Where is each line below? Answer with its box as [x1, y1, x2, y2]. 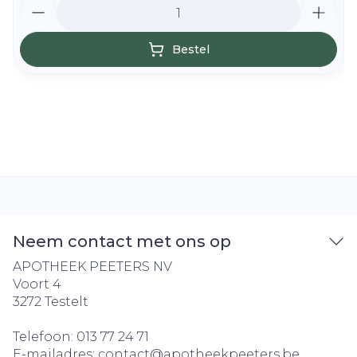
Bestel [171, 42, 210, 57]
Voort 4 [13, 277, 61, 292]
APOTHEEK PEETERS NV [13, 259, 172, 274]
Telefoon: [13, 329, 76, 344]
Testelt [45, 294, 88, 309]
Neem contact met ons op [13, 232, 231, 251]
